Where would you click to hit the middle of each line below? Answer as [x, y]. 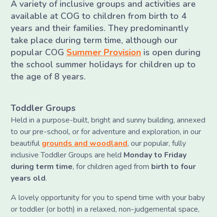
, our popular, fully [157, 143]
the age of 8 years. [48, 77]
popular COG [39, 52]
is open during [171, 52]
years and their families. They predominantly [100, 28]
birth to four [174, 167]
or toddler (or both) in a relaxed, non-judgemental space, [105, 209]
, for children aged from [112, 167]
